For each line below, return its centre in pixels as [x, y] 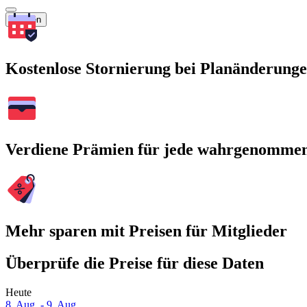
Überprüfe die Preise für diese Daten [135, 263]
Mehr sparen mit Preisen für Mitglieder [146, 231]
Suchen [26, 19]
